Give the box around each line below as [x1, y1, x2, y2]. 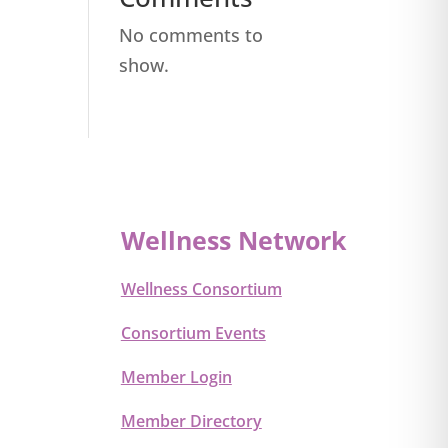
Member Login [120, 366, 232, 389]
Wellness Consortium [120, 278, 282, 301]
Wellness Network [120, 223, 347, 258]
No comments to [119, 23, 264, 47]
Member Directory [120, 410, 262, 433]
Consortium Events [120, 322, 266, 345]
